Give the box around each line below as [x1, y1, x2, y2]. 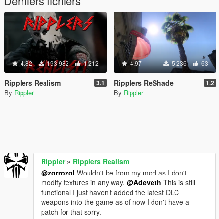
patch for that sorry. [41, 207, 101, 217]
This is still [161, 177, 195, 187]
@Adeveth [127, 177, 161, 187]
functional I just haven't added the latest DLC [41, 187, 179, 197]
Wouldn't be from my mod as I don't [75, 168, 187, 177]
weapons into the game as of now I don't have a [41, 197, 189, 207]
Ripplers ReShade [114, 78, 174, 88]
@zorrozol [41, 168, 75, 177]
